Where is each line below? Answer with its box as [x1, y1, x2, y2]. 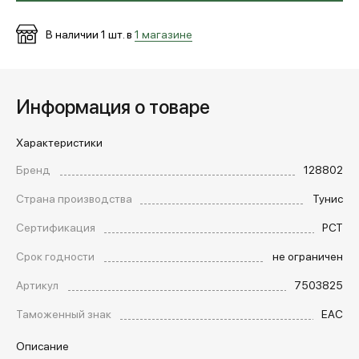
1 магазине [135, 26, 192, 41]
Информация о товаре [16, 93, 210, 119]
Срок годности [16, 248, 95, 263]
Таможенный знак [16, 306, 111, 321]
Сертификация [16, 220, 95, 234]
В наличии [43, 26, 101, 41]
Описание [16, 338, 69, 353]
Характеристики [16, 135, 103, 149]
